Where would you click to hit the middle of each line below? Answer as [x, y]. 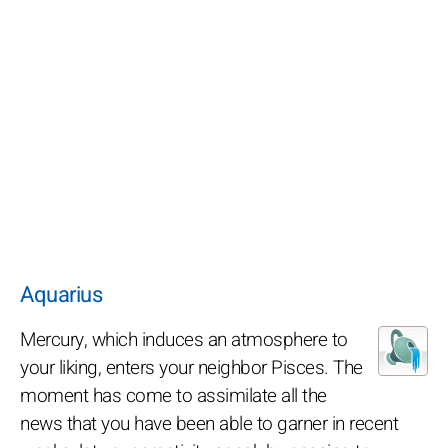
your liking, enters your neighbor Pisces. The [191, 367]
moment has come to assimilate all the [173, 395]
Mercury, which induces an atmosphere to [184, 339]
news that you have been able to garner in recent [209, 423]
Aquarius [61, 294]
